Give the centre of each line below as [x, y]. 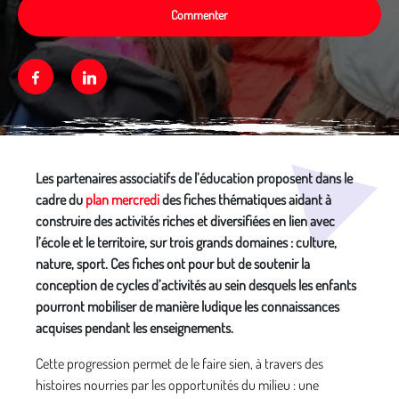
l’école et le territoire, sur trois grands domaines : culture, [186, 242]
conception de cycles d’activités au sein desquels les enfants [196, 285]
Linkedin [120, 77]
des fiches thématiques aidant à [245, 199]
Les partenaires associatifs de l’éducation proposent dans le [194, 178]
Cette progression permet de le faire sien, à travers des [179, 363]
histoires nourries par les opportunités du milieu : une [177, 385]
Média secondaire [64, 163]
